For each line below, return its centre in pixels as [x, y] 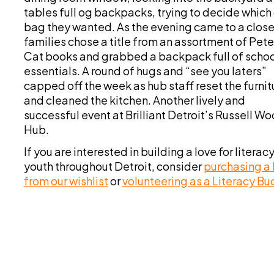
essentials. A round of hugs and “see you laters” [145, 71]
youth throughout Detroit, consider [113, 166]
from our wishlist [66, 181]
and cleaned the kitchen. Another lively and [134, 100]
